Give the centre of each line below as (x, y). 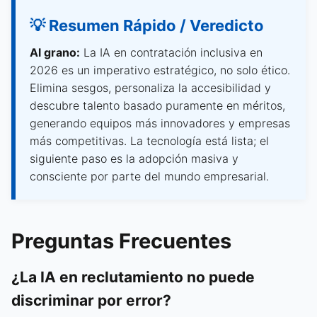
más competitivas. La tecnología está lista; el (149, 140)
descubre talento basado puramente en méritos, (157, 105)
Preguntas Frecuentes (121, 241)
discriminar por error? (91, 300)
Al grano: (55, 52)
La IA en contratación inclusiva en (171, 52)
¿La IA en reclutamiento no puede (133, 277)
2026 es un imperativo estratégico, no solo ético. (160, 70)
